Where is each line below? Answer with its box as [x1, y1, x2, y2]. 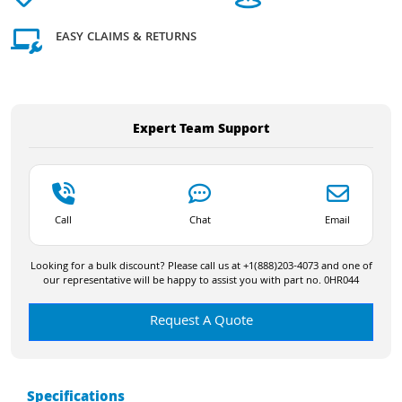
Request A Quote [149, 310, 253, 334]
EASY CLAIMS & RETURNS [56, 28, 197, 48]
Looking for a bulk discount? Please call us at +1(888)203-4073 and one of [30, 258, 372, 275]
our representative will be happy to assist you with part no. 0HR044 [43, 272, 359, 290]
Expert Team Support [133, 118, 269, 141]
